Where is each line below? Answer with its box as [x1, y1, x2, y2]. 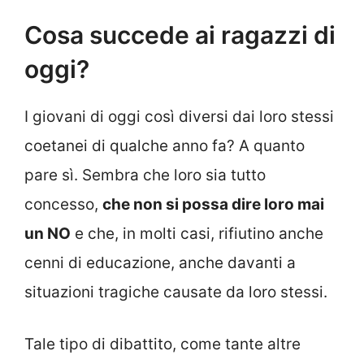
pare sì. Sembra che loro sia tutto [24, 165, 266, 184]
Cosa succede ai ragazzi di [24, 19, 336, 50]
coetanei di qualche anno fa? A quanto [24, 136, 305, 155]
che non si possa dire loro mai [102, 194, 324, 214]
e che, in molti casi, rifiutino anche [71, 223, 323, 243]
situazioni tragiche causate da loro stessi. [24, 282, 327, 301]
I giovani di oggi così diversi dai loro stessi [24, 106, 334, 126]
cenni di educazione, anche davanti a [24, 253, 296, 272]
